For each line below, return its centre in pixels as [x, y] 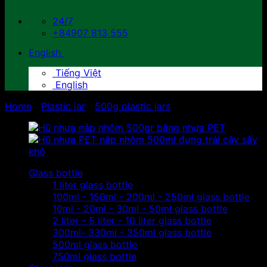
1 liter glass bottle [93, 185]
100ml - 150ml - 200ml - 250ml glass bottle [151, 197]
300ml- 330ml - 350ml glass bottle [132, 232]
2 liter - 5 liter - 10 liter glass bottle [132, 221]
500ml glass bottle [95, 244]
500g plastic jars [133, 106]
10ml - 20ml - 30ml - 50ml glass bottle [140, 209]
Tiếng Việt [77, 73]
